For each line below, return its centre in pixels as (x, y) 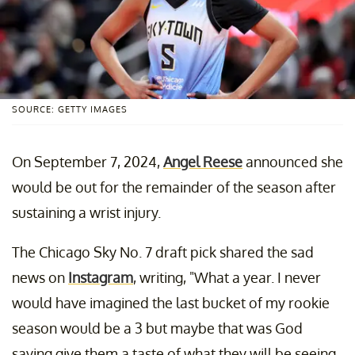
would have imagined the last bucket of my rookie (171, 302)
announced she (293, 161)
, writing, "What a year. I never (227, 277)
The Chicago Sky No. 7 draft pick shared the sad (163, 252)
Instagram (101, 277)
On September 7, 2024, (88, 161)
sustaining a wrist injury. (86, 212)
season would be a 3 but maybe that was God (157, 328)
